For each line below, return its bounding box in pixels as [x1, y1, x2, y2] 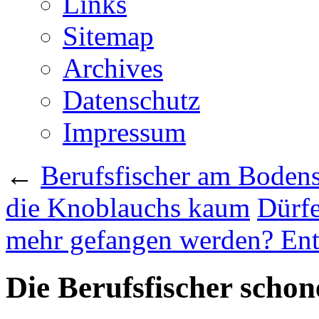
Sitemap [63, 21, 154, 51]
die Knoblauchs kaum [6, 192, 250, 223]
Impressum [63, 117, 186, 147]
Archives [63, 53, 163, 83]
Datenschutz [63, 85, 200, 115]
